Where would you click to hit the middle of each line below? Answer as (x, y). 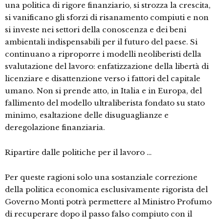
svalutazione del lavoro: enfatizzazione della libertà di (107, 66)
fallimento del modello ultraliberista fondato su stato (105, 103)
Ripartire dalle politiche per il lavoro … (78, 153)
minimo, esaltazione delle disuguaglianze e (87, 115)
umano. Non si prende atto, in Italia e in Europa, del (103, 91)
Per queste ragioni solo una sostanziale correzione (101, 177)
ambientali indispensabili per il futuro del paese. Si (101, 42)
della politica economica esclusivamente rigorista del (106, 190)
